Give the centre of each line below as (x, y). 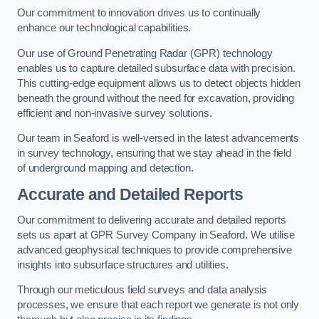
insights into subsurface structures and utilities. (123, 265)
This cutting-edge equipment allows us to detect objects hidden (159, 83)
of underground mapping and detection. (105, 168)
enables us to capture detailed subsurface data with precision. (156, 68)
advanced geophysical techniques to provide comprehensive (155, 250)
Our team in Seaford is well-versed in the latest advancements (158, 138)
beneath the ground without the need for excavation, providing (156, 98)
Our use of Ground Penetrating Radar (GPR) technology (145, 53)
